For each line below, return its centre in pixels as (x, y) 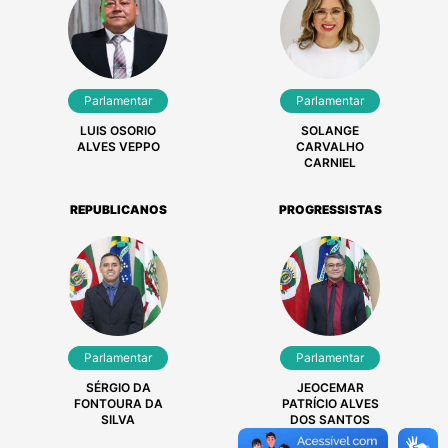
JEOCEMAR (330, 387)
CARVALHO (330, 146)
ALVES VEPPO (118, 146)
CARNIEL (330, 162)
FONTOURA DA (118, 403)
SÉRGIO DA (118, 387)
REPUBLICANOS (118, 209)
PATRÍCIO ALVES (330, 403)
